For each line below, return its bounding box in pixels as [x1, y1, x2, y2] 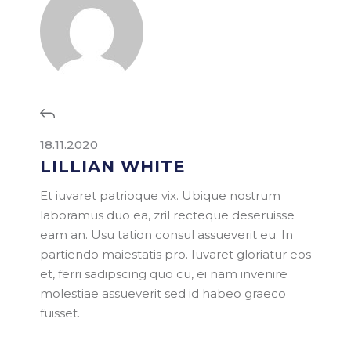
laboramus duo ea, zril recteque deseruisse [40, 208, 295, 223]
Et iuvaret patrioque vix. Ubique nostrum [40, 188, 281, 204]
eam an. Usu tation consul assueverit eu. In [40, 227, 294, 243]
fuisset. [40, 306, 81, 321]
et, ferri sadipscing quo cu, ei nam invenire [40, 266, 288, 282]
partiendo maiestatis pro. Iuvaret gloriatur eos [40, 247, 312, 262]
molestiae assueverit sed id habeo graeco [40, 286, 287, 302]
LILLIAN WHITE [40, 157, 186, 177]
